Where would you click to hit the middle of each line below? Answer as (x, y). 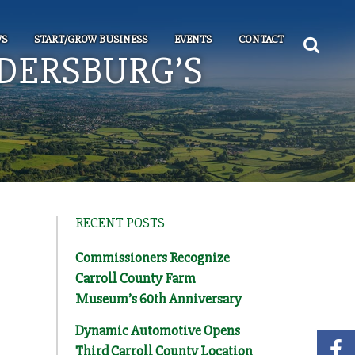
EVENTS (193, 39)
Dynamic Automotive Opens (158, 330)
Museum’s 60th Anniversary (158, 298)
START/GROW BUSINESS (91, 39)
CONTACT (261, 39)
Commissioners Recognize (153, 257)
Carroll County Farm (136, 278)
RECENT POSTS (120, 222)
